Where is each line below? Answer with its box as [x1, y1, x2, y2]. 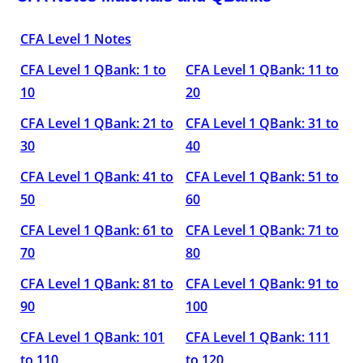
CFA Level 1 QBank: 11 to [186, 61, 339, 79]
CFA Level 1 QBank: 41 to [20, 168, 173, 186]
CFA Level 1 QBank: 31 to [186, 114, 339, 132]
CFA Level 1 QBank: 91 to [186, 275, 339, 293]
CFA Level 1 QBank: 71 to [186, 221, 339, 239]
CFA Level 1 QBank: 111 [186, 328, 330, 346]
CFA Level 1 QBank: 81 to [20, 275, 173, 293]
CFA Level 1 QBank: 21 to [20, 114, 173, 132]
